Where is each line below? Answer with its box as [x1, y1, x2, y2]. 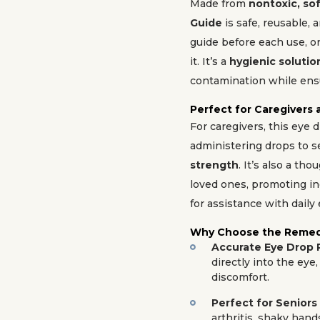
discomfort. [211, 271, 269, 284]
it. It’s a [190, 55, 229, 68]
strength [190, 159, 239, 171]
